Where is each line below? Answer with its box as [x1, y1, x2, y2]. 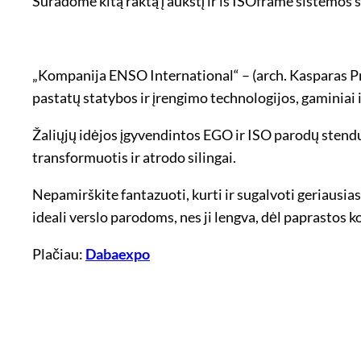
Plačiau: [32, 244, 85, 263]
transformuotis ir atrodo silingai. [32, 147, 236, 166]
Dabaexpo [85, 244, 150, 263]
